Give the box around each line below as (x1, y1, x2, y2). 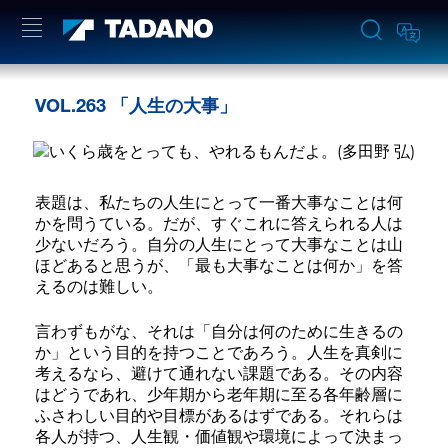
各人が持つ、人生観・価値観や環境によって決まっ (35, 427, 403, 446)
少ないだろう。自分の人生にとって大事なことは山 (35, 235, 403, 254)
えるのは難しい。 (35, 277, 163, 296)
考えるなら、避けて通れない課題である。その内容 (35, 364, 403, 383)
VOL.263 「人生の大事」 (35, 94, 237, 116)
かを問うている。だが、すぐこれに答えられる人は (35, 214, 403, 233)
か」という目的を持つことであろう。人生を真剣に (35, 343, 403, 362)
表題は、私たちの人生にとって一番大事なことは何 (35, 193, 403, 212)
